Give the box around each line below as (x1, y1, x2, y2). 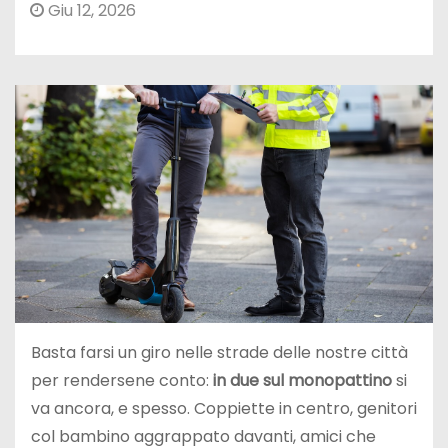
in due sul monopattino (213, 369, 392, 393)
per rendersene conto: (31, 369, 213, 393)
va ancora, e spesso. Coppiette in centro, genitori (31, 397, 417, 421)
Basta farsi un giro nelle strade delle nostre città (31, 341, 408, 365)
